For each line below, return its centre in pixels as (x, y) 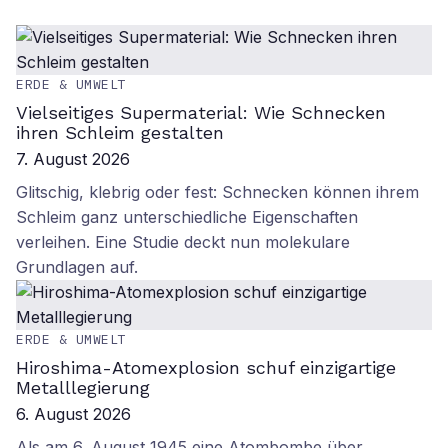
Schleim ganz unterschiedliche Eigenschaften (187, 217)
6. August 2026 (73, 414)
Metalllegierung (83, 387)
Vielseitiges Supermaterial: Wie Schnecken (201, 112)
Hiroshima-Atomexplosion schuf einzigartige (206, 367)
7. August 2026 (73, 159)
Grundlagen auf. (77, 267)
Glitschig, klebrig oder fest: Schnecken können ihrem (217, 192)
